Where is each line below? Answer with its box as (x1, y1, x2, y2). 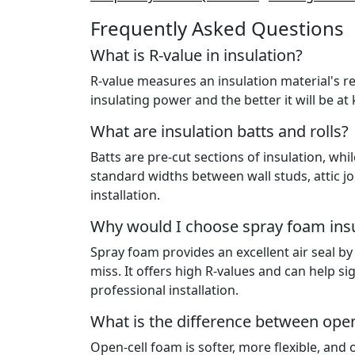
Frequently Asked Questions (90, 15, 344, 42)
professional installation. (90, 281, 239, 300)
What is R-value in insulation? (90, 44, 303, 67)
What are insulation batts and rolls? (90, 120, 349, 143)
